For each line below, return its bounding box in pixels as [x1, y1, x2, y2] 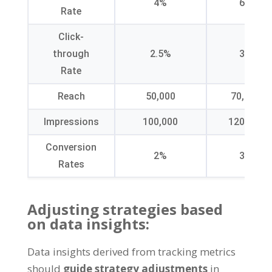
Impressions [43, 115, 99, 127]
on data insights [27, 213, 146, 234]
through [53, 47, 90, 59]
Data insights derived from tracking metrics [27, 244, 236, 259]
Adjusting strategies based [27, 199, 223, 219]
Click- [58, 30, 84, 42]
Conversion [46, 141, 97, 153]
